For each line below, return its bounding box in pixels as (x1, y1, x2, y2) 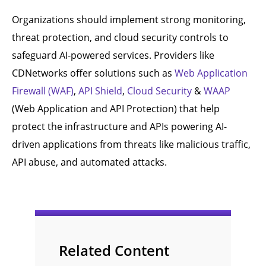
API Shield (78, 84, 122, 97)
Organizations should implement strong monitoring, (12, 13, 246, 26)
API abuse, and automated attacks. (12, 156, 167, 169)
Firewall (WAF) (12, 84, 74, 97)
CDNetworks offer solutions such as (12, 66, 175, 80)
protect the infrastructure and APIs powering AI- (12, 120, 227, 133)
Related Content (59, 240, 169, 260)
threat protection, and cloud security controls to (12, 31, 229, 44)
